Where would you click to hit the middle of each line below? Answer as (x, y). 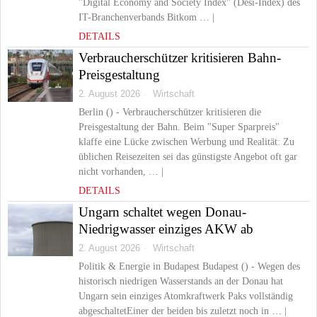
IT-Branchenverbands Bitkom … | (146, 17)
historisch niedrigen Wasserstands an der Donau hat (181, 281)
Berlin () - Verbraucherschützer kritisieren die (170, 112)
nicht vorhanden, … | (121, 172)
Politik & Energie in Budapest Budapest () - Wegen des (189, 266)
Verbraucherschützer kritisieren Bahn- (180, 58)
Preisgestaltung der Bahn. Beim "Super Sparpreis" (179, 127)
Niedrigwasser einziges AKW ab (166, 229)
